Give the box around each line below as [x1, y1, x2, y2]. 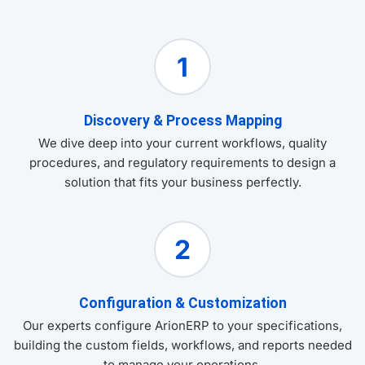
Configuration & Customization [78, 295, 287, 312]
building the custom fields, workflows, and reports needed [13, 337, 352, 354]
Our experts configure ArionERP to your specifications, [23, 318, 342, 334]
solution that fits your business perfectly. [64, 174, 301, 191]
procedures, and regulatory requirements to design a [29, 155, 336, 171]
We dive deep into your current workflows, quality [38, 135, 327, 152]
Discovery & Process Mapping [83, 112, 282, 130]
